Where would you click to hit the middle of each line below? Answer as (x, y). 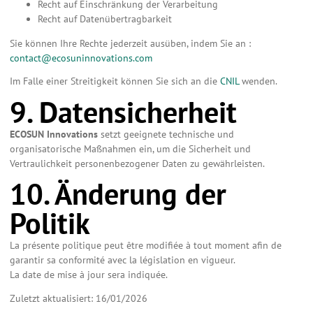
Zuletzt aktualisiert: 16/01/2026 (79, 298)
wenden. (258, 81)
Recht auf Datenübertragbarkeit (105, 19)
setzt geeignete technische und (167, 134)
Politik (50, 224)
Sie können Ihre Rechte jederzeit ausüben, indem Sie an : (130, 43)
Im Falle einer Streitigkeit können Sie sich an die (115, 81)
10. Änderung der (118, 194)
